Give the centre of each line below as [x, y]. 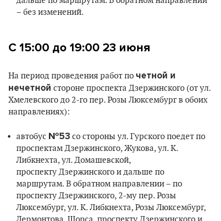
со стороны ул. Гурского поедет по [138, 137]
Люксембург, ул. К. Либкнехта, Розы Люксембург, [111, 208]
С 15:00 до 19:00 [55, 48]
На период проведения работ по [72, 76]
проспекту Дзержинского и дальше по [90, 172]
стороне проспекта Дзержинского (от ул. [131, 88]
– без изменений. [50, 12]
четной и [156, 75]
